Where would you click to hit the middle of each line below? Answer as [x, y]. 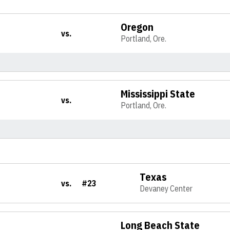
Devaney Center [166, 188]
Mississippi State [158, 94]
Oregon [137, 27]
